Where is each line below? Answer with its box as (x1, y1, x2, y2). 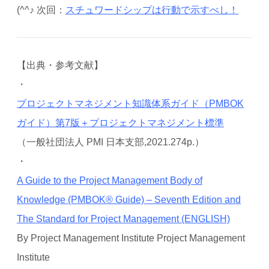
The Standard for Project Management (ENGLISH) (16, 214, 230, 225)
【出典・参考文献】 (16, 60, 103, 71)
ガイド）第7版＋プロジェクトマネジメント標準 (16, 118, 224, 128)
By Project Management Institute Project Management (16, 233, 245, 244)
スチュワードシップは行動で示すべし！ (65, 4, 238, 15)
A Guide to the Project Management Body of (16, 175, 202, 186)
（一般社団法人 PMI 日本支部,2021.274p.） (16, 137, 204, 148)
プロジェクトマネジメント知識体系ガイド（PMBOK (16, 98, 244, 109)
